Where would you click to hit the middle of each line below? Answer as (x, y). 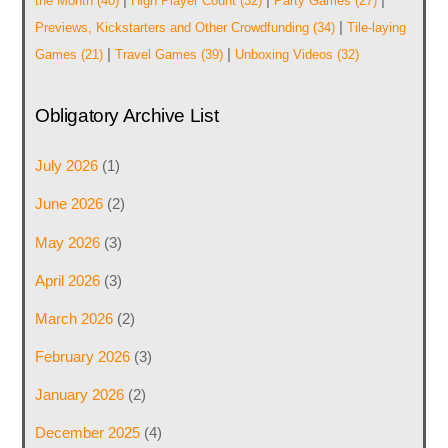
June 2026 (68, 204)
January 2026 (79, 395)
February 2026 (82, 357)
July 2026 (66, 166)
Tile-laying (376, 27)
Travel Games (155, 54)
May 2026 (67, 242)
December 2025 (87, 433)
